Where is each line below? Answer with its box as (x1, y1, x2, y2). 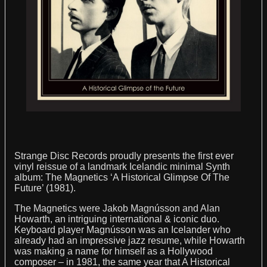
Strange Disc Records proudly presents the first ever (14, 150, 234, 161)
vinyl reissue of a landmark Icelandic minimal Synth (14, 161, 230, 172)
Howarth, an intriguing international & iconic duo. (14, 213, 219, 224)
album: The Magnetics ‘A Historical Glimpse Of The (14, 172, 229, 182)
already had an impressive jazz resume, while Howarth (14, 235, 245, 246)
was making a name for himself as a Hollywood (14, 246, 213, 256)
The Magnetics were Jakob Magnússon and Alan (14, 203, 220, 213)
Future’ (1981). (14, 182, 76, 193)
